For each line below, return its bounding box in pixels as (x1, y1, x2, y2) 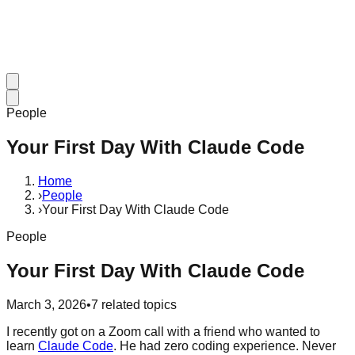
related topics (98, 297, 177, 311)
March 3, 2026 (6, 297, 86, 311)
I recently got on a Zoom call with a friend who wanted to (6, 324, 320, 338)
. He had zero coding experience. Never (113, 338, 336, 353)
